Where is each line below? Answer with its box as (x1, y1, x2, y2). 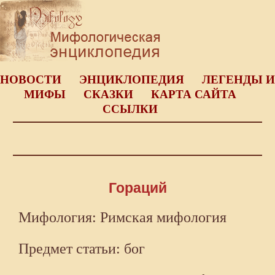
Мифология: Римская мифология (18, 209, 227, 226)
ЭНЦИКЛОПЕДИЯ (79, 73, 184, 86)
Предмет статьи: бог (18, 241, 145, 257)
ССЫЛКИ (102, 103, 158, 115)
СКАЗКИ (83, 88, 133, 101)
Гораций (108, 180, 167, 196)
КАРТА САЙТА (150, 88, 236, 101)
